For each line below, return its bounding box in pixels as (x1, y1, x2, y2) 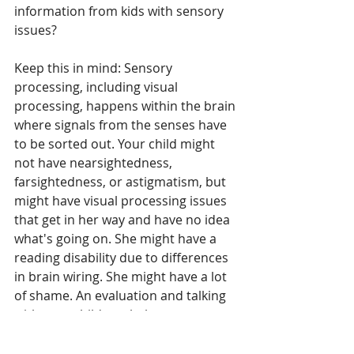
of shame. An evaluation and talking (14, 287, 229, 305)
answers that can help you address (14, 325, 225, 343)
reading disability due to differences (14, 249, 232, 267)
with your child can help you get (14, 306, 206, 324)
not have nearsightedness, (14, 154, 175, 172)
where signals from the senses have (14, 116, 230, 134)
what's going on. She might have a (14, 230, 220, 248)
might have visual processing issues (14, 192, 230, 210)
